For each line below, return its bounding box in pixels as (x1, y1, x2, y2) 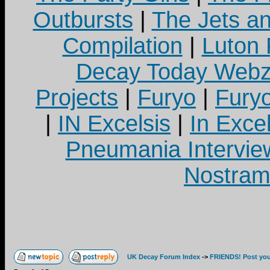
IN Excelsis (58, 111, 171, 136)
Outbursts (33, 7, 133, 33)
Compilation (62, 33, 183, 58)
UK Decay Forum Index (127, 253, 200, 260)
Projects (36, 85, 118, 110)
